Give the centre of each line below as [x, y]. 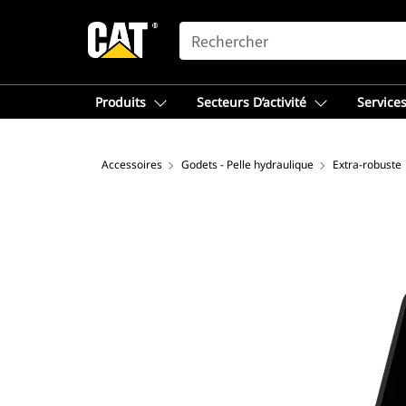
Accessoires [132, 164]
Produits [121, 102]
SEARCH [205, 30]
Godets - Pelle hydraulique [247, 164]
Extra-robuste [367, 164]
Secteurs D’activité [251, 102]
